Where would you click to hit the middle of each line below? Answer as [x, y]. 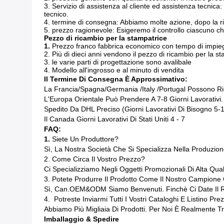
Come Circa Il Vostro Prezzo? [98, 159]
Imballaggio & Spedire [81, 219]
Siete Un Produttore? [85, 139]
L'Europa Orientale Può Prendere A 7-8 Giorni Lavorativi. [133, 99]
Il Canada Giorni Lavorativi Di [90, 119]
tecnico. [56, 14]
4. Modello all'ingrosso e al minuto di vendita [114, 70]
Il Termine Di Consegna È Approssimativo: [116, 79]
